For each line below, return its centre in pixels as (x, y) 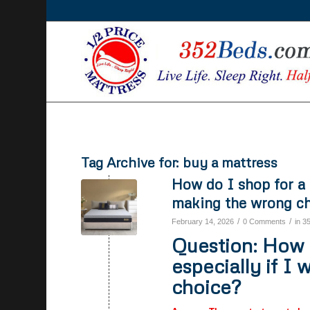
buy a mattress (230, 162)
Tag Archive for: (132, 162)
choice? (207, 286)
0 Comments (265, 221)
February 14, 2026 (203, 221)
